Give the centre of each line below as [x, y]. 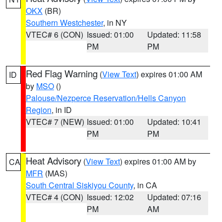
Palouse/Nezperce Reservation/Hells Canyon [106, 98]
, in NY [115, 23]
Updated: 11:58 [174, 34]
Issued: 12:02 [110, 197]
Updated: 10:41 [174, 122]
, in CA [145, 185]
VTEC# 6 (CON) [55, 34]
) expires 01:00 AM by [158, 161]
